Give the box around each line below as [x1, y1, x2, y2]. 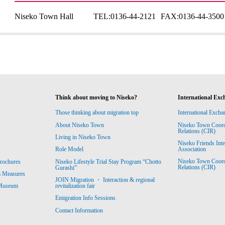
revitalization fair [55, 182, 95, 190]
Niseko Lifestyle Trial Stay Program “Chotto [55, 158, 162, 165]
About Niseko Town [55, 121, 104, 129]
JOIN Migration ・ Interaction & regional [55, 176, 155, 184]
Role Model [55, 146, 84, 153]
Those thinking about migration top [55, 109, 139, 117]
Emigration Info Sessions [55, 194, 116, 202]
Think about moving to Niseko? [55, 94, 138, 101]
